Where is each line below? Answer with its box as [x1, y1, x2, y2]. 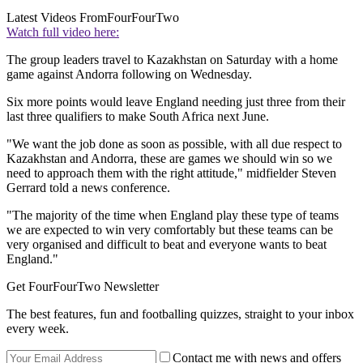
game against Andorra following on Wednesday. [6, 67, 252, 82]
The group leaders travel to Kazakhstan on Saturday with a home [6, 53, 338, 67]
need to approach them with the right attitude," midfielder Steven [6, 166, 336, 181]
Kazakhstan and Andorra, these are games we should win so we [6, 152, 332, 166]
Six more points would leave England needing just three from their [6, 95, 345, 109]
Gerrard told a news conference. [6, 181, 170, 195]
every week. [6, 322, 69, 336]
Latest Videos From [6, 11, 107, 25]
